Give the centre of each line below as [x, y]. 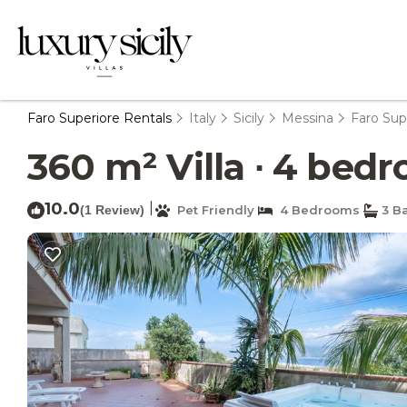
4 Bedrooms [316, 210]
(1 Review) [112, 210]
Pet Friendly [212, 210]
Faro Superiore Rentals [101, 118]
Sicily [249, 118]
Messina [308, 118]
